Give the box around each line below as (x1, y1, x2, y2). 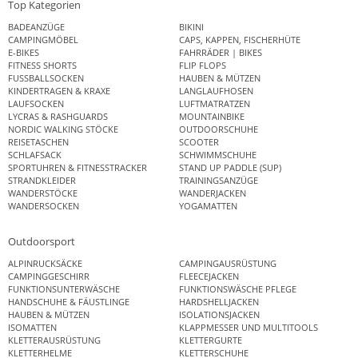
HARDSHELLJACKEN (179, 296, 259, 308)
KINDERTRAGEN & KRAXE (8, 84, 110, 97)
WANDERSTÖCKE (8, 186, 78, 199)
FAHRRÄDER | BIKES (179, 46, 262, 58)
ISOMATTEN (8, 321, 57, 334)
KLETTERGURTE (179, 334, 242, 347)
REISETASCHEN (8, 135, 69, 148)
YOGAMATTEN (179, 199, 237, 212)
